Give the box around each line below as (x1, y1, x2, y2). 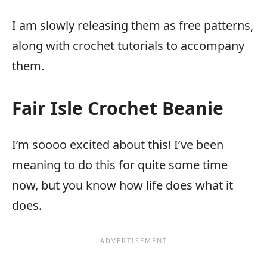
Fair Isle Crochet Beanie (12, 96, 223, 121)
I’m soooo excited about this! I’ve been (12, 136, 174, 153)
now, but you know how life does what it (12, 177, 233, 194)
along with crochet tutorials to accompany (12, 38, 244, 54)
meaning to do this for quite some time (12, 157, 228, 173)
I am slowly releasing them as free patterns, (12, 17, 253, 34)
